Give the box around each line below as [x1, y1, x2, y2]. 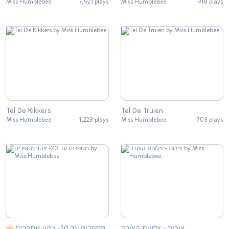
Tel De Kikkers [6, 105, 51, 116]
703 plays [197, 115, 223, 124]
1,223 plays [79, 115, 108, 124]
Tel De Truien [121, 105, 163, 116]
